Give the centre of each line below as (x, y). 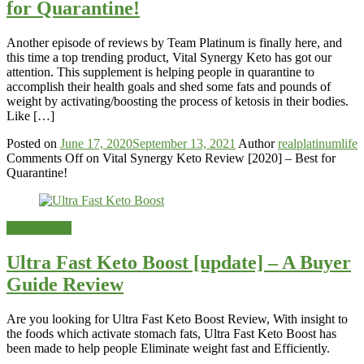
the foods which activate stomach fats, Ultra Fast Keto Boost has (171, 333)
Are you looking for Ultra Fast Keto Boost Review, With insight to (177, 318)
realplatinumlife (318, 144)
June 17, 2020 (96, 144)
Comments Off (45, 158)
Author (256, 144)
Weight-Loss (39, 228)
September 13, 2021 (184, 144)
